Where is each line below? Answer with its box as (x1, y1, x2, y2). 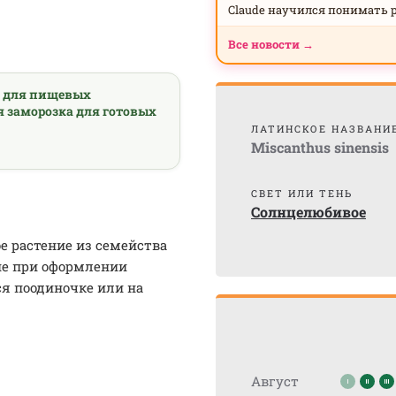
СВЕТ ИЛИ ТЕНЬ (251, 187, 353, 200)
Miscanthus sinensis (251, 138, 389, 156)
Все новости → (228, 36, 314, 52)
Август (251, 372, 299, 390)
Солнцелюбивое (251, 202, 366, 221)
